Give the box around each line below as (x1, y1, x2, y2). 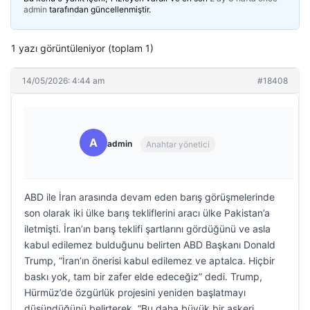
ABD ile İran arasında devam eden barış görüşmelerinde (24, 191, 275, 203)
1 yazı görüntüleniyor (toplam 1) (11, 42, 154, 54)
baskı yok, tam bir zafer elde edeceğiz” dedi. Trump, (24, 271, 262, 282)
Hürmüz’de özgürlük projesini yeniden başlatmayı (24, 286, 246, 298)
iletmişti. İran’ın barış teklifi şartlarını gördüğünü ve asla (24, 223, 271, 235)
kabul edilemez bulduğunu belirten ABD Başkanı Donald (24, 239, 275, 250)
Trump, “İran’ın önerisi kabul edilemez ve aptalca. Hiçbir (24, 255, 275, 266)
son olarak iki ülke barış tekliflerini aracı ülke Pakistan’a (24, 207, 270, 219)
